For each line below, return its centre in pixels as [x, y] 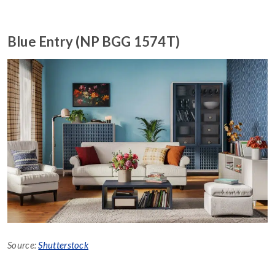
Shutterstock [64, 245]
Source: [23, 245]
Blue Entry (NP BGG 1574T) [94, 41]
